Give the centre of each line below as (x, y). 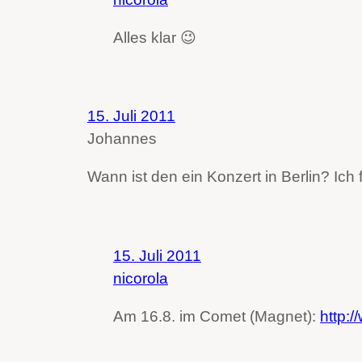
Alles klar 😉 (155, 38)
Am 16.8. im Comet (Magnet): (217, 316)
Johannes (122, 139)
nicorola (141, 278)
